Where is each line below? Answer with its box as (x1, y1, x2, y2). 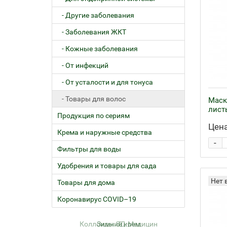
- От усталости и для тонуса (57, 78, 153, 86)
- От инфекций (57, 61, 108, 69)
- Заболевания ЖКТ (57, 28, 126, 36)
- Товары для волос (57, 95, 126, 103)
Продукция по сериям (57, 111, 130, 120)
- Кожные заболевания (57, 45, 138, 53)
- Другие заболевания (57, 11, 134, 19)
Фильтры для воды (57, 145, 121, 153)
